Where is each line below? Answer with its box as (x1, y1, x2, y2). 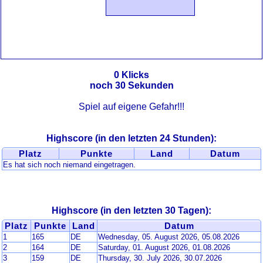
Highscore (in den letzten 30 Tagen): (52, 205, 211, 215)
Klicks (119, 70, 149, 80)
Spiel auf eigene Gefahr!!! (79, 102, 184, 112)
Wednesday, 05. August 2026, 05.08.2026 (98, 232, 240, 241)
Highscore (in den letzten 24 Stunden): (46, 133, 217, 143)
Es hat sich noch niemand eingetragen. (3, 160, 136, 169)
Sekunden (125, 80, 174, 90)
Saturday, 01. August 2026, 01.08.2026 (98, 243, 230, 252)
